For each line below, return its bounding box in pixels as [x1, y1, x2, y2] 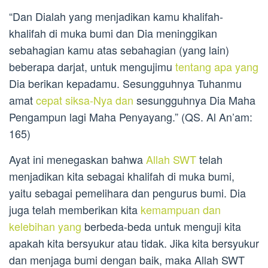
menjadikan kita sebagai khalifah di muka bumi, [9, 168, 234, 184]
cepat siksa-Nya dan [36, 92, 133, 108]
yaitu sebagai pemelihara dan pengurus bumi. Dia [9, 185, 246, 201]
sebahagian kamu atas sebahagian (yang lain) [9, 42, 229, 58]
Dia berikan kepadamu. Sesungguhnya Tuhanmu [9, 75, 242, 92]
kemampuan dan [141, 202, 221, 218]
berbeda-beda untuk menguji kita [81, 218, 241, 234]
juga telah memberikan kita [9, 202, 141, 218]
